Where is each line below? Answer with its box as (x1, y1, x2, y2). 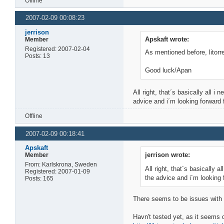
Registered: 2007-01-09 (25, 168, 90, 175)
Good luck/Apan (145, 66, 192, 74)
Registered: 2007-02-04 (25, 45, 90, 52)
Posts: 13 (25, 52, 50, 59)
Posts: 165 (25, 175, 54, 182)
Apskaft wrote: (145, 35, 189, 43)
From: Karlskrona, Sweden (25, 161, 97, 168)
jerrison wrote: (145, 151, 190, 159)
